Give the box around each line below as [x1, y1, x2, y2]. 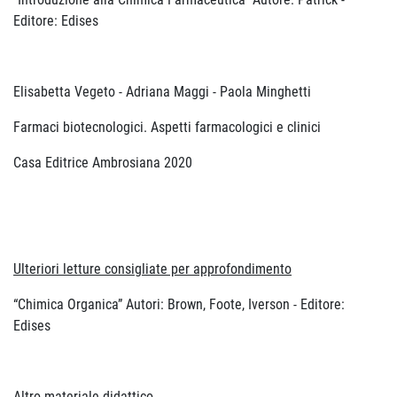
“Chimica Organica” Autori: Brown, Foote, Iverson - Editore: [13, 296, 345, 313]
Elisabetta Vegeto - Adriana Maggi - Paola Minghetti [13, 83, 311, 100]
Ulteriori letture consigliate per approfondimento [13, 261, 292, 277]
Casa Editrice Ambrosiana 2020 [13, 154, 192, 171]
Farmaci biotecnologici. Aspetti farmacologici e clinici [13, 119, 321, 136]
